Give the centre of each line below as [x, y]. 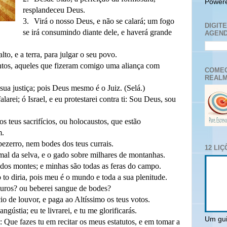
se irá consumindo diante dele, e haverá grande [97, 32]
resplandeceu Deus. [54, 10]
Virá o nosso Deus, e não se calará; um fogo [104, 21]
